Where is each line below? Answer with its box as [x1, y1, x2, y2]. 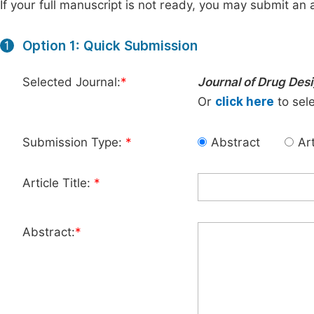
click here [215, 95, 274, 109]
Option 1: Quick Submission [22, 38, 198, 53]
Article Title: [22, 176, 94, 190]
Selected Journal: [22, 75, 121, 89]
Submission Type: [22, 135, 125, 149]
